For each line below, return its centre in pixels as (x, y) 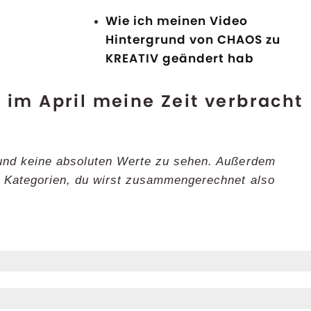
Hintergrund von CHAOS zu (193, 40)
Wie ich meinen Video (177, 21)
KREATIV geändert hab (180, 59)
